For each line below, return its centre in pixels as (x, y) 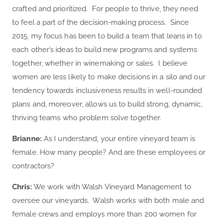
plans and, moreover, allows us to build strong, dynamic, (107, 104)
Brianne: (27, 138)
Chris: (22, 187)
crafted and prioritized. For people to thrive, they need (105, 9)
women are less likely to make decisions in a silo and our (109, 77)
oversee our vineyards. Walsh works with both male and (108, 200)
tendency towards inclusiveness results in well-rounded (107, 90)
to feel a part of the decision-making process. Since (101, 22)
